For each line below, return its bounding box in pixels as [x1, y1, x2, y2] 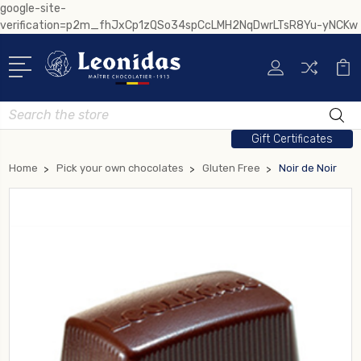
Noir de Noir [279, 161, 337, 174]
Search [9, 102, 46, 117]
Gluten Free [202, 161, 260, 174]
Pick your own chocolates [56, 161, 184, 174]
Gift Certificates [251, 131, 333, 146]
